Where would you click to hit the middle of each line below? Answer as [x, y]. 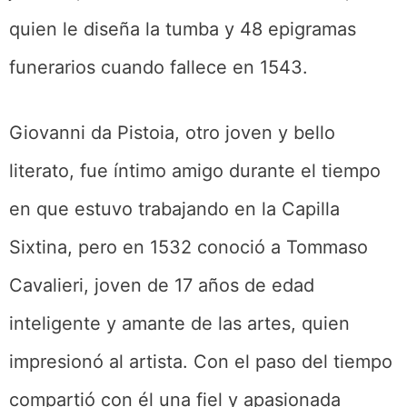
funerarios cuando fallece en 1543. [159, 67]
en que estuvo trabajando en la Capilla [174, 208]
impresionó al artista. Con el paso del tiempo [201, 361]
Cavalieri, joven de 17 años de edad [162, 285]
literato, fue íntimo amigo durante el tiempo [195, 170]
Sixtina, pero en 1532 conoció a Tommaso [189, 247]
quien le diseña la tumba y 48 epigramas [183, 29]
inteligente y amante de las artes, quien [179, 323]
